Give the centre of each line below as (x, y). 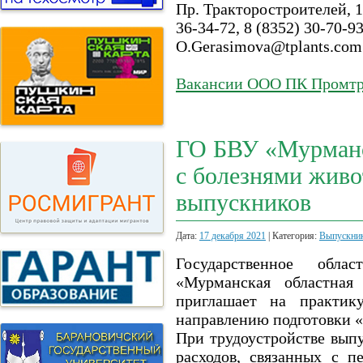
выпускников (243, 203)
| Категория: (293, 236)
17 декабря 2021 (233, 236)
